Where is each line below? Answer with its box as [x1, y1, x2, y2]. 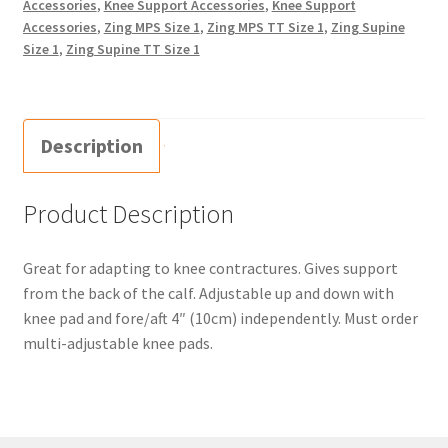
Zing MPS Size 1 [103, 18, 200, 37]
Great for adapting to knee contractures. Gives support [22, 258, 398, 278]
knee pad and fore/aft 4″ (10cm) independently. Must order [22, 308, 418, 328]
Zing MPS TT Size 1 [206, 18, 324, 37]
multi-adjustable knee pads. [22, 333, 213, 353]
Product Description [22, 198, 234, 231]
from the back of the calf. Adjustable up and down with [22, 283, 394, 303]
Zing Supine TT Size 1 [65, 40, 200, 59]
